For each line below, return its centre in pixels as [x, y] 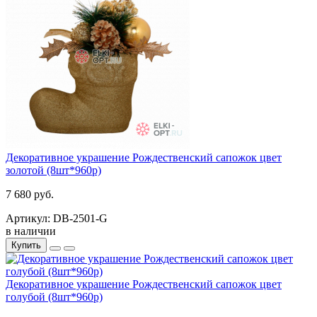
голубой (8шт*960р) [54, 296]
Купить [26, 245]
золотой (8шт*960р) [53, 170]
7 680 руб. [30, 194]
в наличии [31, 231]
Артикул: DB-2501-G [57, 218]
